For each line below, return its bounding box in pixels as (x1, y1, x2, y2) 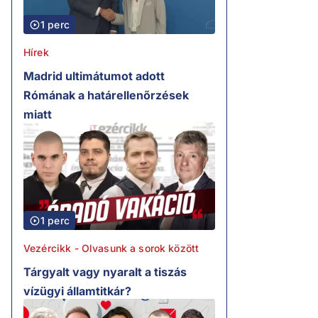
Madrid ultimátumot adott (23, 69, 165, 84)
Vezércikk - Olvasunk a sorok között (23, 242, 199, 255)
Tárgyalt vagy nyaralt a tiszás (23, 265, 187, 280)
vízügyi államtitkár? (23, 284, 131, 299)
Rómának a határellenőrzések (23, 88, 189, 103)
